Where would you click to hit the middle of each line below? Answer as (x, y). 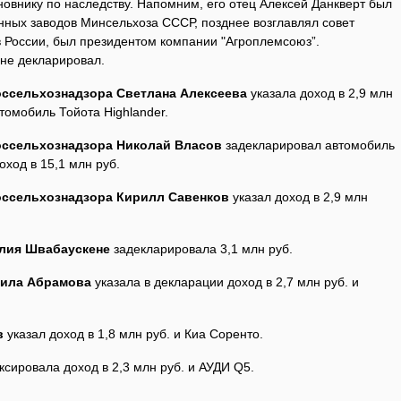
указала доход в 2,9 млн (320, 93)
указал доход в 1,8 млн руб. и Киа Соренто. (133, 334)
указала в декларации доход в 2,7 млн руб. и (225, 282)
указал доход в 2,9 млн (299, 197)
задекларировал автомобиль (308, 145)
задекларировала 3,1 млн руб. (203, 249)
